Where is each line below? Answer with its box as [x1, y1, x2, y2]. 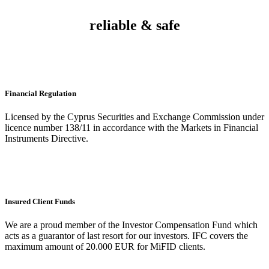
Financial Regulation [5, 88, 76, 98]
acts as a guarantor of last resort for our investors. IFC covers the [5, 231, 248, 241]
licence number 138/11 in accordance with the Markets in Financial [5, 122, 258, 133]
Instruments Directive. [5, 133, 88, 144]
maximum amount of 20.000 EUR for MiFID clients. [5, 241, 205, 252]
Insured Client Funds [5, 197, 75, 207]
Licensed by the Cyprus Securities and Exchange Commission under [5, 112, 264, 122]
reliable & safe [89, 17, 180, 33]
